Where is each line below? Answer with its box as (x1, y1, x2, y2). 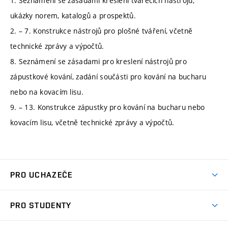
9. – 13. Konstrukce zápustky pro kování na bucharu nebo (10, 102, 205, 112)
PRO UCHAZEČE (10, 170, 73, 180)
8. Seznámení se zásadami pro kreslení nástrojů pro (10, 56, 187, 66)
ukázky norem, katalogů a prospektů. (10, 10, 138, 20)
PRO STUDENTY (10, 201, 72, 211)
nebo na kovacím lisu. (10, 87, 83, 97)
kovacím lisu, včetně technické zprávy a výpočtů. (10, 117, 175, 127)
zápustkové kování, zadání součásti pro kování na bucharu (10, 71, 207, 81)
